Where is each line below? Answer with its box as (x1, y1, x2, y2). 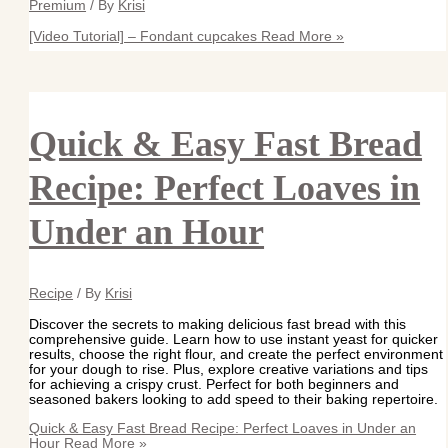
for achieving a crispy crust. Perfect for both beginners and (29, 376, 400, 392)
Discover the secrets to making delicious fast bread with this (29, 316, 407, 332)
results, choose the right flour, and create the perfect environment (29, 346, 444, 362)
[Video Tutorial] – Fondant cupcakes (29, 28, 258, 44)
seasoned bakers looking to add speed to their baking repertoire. (29, 391, 439, 407)
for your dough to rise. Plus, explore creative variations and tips (29, 361, 429, 377)
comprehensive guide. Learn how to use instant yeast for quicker (29, 331, 439, 347)
